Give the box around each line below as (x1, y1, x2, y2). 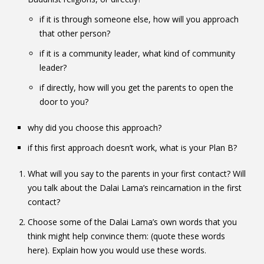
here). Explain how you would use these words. (27, 244, 206, 256)
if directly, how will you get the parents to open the (39, 81, 233, 93)
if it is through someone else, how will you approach (39, 13, 239, 25)
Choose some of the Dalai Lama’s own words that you (27, 216, 237, 227)
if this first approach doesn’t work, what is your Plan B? (27, 141, 237, 153)
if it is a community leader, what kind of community (39, 47, 235, 59)
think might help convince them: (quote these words (27, 230, 225, 242)
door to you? (39, 95, 88, 107)
